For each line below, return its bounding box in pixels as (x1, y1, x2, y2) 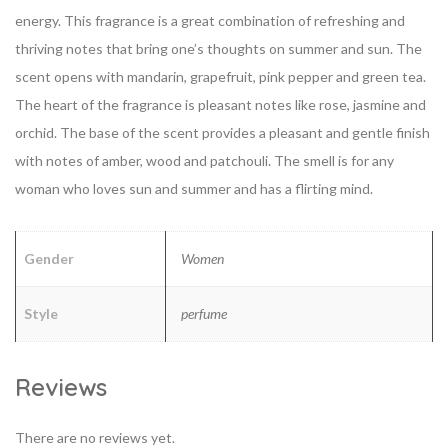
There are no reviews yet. (15, 429, 175, 446)
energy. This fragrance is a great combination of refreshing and (15, 12, 405, 29)
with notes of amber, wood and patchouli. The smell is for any (15, 152, 394, 169)
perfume (181, 305, 227, 322)
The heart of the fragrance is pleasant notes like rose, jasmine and (15, 96, 426, 113)
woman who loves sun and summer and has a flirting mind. (15, 180, 373, 197)
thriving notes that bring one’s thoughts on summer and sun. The (15, 40, 422, 57)
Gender (24, 250, 74, 267)
